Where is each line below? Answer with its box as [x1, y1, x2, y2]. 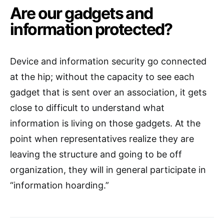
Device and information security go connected [10, 56, 206, 67]
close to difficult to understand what [10, 102, 164, 113]
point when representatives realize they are [10, 133, 194, 144]
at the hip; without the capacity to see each [10, 71, 194, 82]
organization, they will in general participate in [10, 164, 206, 175]
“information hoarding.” [10, 180, 109, 191]
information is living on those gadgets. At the [10, 118, 200, 129]
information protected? [10, 19, 172, 39]
